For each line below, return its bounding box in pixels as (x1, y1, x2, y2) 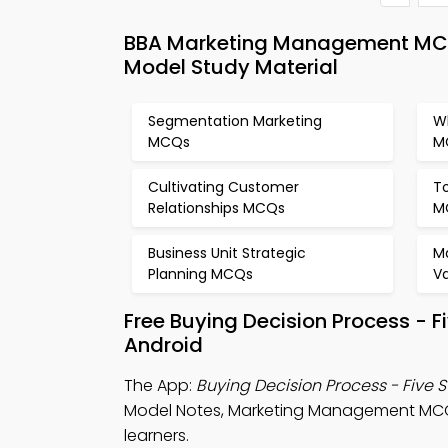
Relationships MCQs (148, 198, 285, 218)
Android (124, 331, 203, 359)
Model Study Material (124, 53, 338, 81)
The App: (124, 374, 196, 397)
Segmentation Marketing (148, 111, 322, 131)
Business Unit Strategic (148, 243, 306, 263)
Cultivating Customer (148, 177, 299, 197)
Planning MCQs (148, 264, 253, 284)
